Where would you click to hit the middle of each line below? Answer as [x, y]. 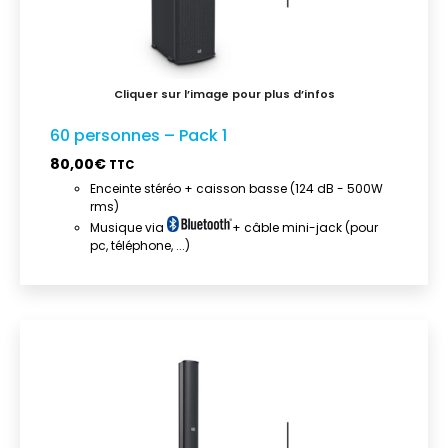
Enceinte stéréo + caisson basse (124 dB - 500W [236, 189]
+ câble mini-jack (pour [305, 228]
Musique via [128, 228]
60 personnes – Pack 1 [138, 136]
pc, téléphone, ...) [140, 246]
